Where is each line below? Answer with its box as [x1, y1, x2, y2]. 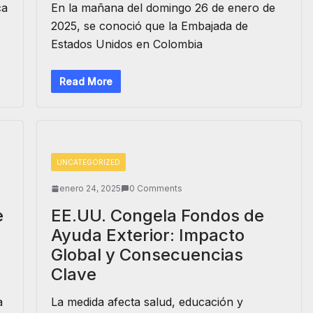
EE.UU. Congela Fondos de [50, 205, 264, 226]
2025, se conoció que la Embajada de [50, 19, 248, 33]
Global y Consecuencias [50, 245, 243, 265]
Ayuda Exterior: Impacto [50, 225, 245, 245]
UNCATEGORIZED [56, 158, 120, 166]
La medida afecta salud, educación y [50, 295, 243, 309]
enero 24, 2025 [59, 183, 121, 194]
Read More [59, 75, 112, 87]
